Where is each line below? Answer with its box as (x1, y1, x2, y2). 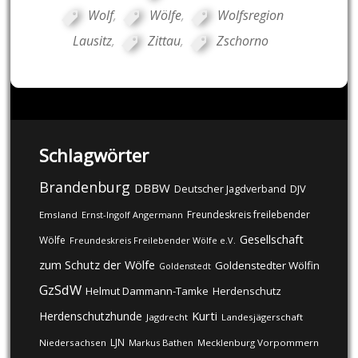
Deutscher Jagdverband (173, 182, 286, 197)
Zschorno (217, 32, 269, 50)
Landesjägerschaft (221, 311, 303, 324)
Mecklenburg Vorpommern (197, 336, 319, 349)
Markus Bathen (128, 336, 193, 349)
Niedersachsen (38, 336, 106, 349)
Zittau (148, 32, 181, 50)
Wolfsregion (217, 6, 284, 25)
